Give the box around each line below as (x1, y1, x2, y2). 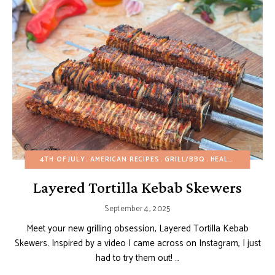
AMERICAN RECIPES (90, 153, 160, 165)
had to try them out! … (96, 250, 179, 266)
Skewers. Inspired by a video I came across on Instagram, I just (14, 235, 261, 251)
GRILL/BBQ (165, 153, 205, 165)
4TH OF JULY (40, 153, 85, 165)
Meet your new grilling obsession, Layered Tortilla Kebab (26, 220, 249, 236)
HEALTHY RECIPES (210, 153, 228, 165)
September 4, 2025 (104, 202, 171, 215)
